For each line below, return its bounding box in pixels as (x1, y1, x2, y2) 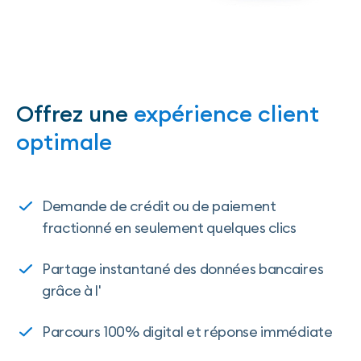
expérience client (134, 98, 319, 128)
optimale (16, 127, 112, 156)
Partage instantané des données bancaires (42, 259, 324, 278)
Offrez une (16, 98, 134, 128)
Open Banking (101, 280, 193, 300)
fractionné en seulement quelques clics (42, 218, 297, 237)
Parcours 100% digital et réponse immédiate (42, 322, 333, 341)
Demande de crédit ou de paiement (42, 196, 276, 215)
